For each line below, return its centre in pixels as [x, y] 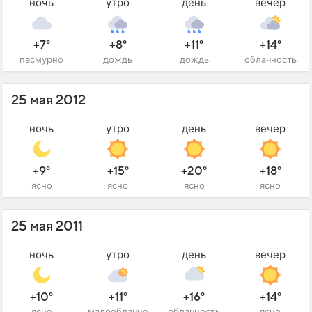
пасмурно [42, 60]
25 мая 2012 [48, 101]
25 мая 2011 [47, 227]
